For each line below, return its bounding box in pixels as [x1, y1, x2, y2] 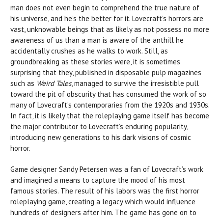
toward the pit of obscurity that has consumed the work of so [10, 89, 206, 99]
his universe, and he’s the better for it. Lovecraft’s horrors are [10, 13, 203, 23]
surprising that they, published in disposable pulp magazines [10, 67, 201, 77]
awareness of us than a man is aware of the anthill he [10, 35, 184, 45]
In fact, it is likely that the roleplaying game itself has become [10, 110, 209, 120]
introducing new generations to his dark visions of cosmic [10, 132, 191, 142]
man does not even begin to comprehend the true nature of [10, 2, 199, 12]
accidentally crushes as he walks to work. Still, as [10, 46, 168, 55]
